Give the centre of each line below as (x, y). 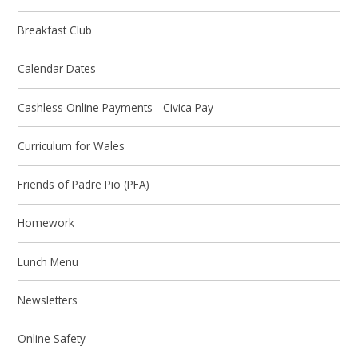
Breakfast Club (55, 30)
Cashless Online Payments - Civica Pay (116, 107)
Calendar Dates (57, 69)
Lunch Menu (48, 261)
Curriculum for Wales (72, 145)
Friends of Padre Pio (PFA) (84, 185)
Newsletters (48, 300)
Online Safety (52, 339)
